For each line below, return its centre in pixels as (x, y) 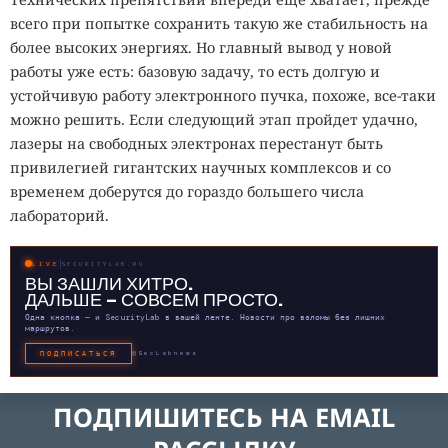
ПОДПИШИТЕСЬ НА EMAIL (224, 417)
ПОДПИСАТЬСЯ (78, 353)
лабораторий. (59, 216)
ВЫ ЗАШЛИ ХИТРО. (109, 282)
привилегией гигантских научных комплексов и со (200, 168)
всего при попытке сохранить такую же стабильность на (219, 24)
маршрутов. (50, 327)
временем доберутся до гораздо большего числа (187, 192)
